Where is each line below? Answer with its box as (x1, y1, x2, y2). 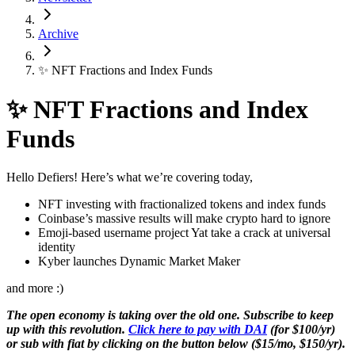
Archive (38, 27, 78, 41)
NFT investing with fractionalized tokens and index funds (38, 197, 326, 212)
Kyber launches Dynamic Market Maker (38, 254, 240, 269)
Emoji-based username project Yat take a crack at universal (38, 226, 330, 240)
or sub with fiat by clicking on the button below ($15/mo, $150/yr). (6, 337, 345, 351)
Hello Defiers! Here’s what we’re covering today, (6, 170, 253, 185)
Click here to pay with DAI (128, 323, 267, 337)
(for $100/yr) (267, 323, 335, 337)
